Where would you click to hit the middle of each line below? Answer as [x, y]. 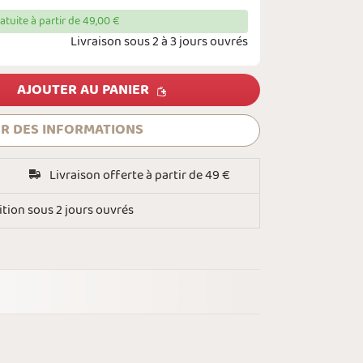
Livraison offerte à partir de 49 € [139, 175]
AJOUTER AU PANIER [83, 90]
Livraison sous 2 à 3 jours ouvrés [159, 42]
